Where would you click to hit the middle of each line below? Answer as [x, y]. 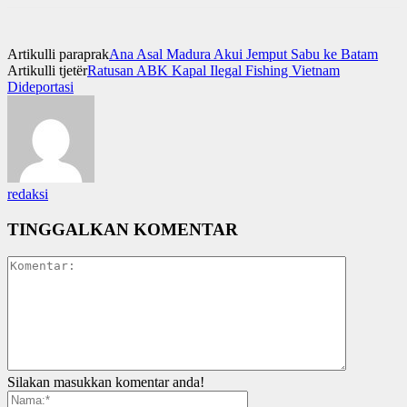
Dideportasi [40, 86]
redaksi [28, 194]
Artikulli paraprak [58, 54]
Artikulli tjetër [47, 70]
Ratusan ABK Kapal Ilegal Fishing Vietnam [213, 70]
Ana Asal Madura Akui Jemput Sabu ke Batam [243, 54]
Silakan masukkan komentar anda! [106, 382]
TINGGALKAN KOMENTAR [123, 229]
